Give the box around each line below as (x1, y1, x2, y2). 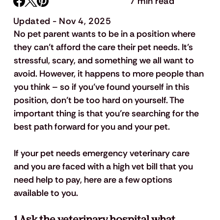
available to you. (13, 187, 80, 199)
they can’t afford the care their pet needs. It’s (13, 41, 195, 54)
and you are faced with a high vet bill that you (13, 161, 195, 173)
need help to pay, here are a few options (13, 174, 174, 186)
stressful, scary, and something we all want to (13, 55, 196, 67)
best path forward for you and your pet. (13, 121, 172, 133)
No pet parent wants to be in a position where (13, 28, 197, 40)
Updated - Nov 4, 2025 (13, 15, 111, 27)
